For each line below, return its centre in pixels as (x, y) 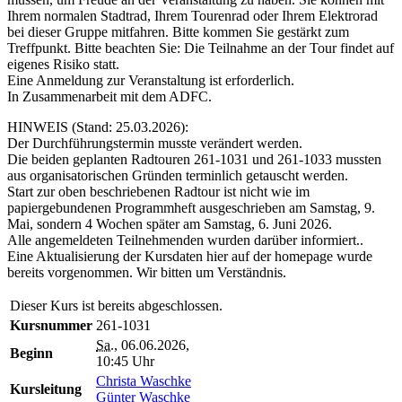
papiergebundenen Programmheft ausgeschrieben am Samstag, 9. (191, 207)
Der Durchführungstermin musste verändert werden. (155, 143)
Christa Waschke (144, 380)
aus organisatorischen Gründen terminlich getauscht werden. (178, 175)
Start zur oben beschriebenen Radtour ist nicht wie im (158, 191)
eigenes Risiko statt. (63, 64)
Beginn (31, 353)
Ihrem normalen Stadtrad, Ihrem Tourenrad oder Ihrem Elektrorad (192, 15)
